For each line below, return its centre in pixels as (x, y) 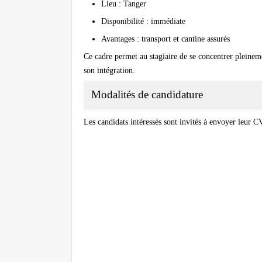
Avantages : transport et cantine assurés (166, 39)
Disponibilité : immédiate (143, 22)
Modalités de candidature (147, 95)
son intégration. (109, 71)
